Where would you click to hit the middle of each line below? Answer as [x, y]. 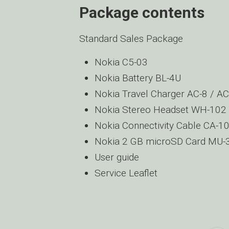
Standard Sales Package [131, 39]
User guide [117, 157]
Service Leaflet [126, 173]
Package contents [142, 13]
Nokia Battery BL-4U [138, 78]
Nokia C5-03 [121, 62]
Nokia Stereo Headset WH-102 [161, 110]
